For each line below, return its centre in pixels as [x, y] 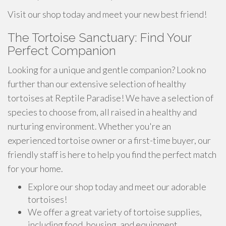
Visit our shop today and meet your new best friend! [107, 14]
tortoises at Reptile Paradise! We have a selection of [110, 98]
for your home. [35, 168]
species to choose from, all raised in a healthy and [102, 112]
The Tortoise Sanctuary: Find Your [99, 38]
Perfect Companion [62, 51]
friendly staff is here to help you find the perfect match [112, 154]
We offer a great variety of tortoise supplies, [115, 212]
